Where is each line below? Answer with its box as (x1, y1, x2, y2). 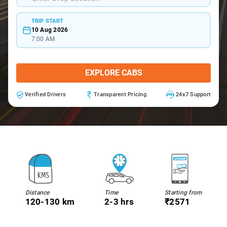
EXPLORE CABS (85, 68, 142, 78)
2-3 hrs (104, 197, 134, 207)
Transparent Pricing (94, 91, 146, 98)
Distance (25, 189, 50, 196)
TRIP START (31, 17, 63, 24)
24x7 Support (176, 91, 211, 98)
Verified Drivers (25, 91, 66, 98)
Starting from (165, 189, 202, 196)
